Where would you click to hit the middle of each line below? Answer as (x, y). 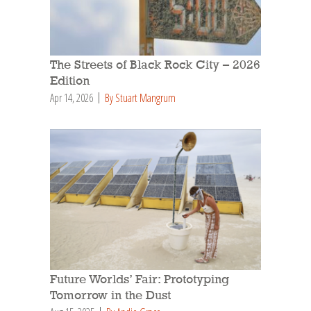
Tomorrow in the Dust (110, 296)
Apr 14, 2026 (72, 98)
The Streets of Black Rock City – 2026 (155, 66)
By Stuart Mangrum (140, 98)
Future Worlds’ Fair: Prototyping (140, 280)
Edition (70, 82)
